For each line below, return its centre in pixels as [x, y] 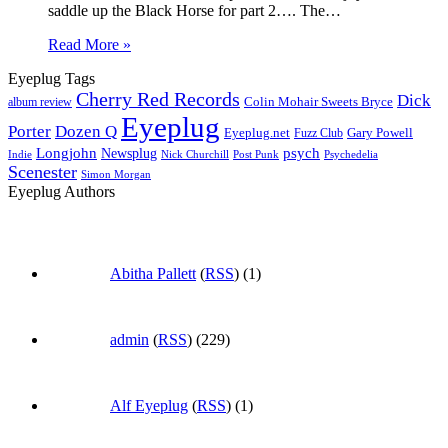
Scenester [42, 172]
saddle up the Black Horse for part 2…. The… [194, 11]
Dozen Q [86, 132]
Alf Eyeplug [149, 406]
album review [40, 102]
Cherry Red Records [158, 99]
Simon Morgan [116, 175]
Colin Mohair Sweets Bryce [318, 102]
